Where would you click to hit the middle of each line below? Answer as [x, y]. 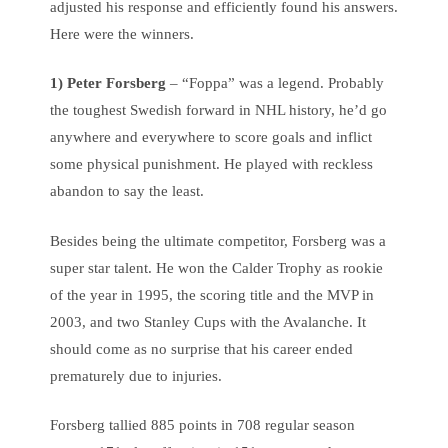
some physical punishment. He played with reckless [211, 164]
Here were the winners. [122, 33]
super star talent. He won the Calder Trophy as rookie [216, 267]
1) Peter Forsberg [108, 83]
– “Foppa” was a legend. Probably [275, 83]
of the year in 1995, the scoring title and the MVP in [212, 294]
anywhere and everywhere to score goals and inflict [211, 137]
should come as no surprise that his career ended [201, 348]
